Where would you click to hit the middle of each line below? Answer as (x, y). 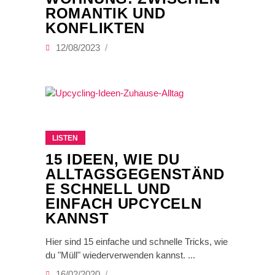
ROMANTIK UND (106, 14)
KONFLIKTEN (95, 28)
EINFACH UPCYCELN (124, 204)
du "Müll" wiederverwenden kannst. (117, 255)
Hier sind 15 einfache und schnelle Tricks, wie (137, 242)
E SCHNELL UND (108, 189)
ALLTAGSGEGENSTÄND (135, 174)
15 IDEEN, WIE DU (113, 160)
